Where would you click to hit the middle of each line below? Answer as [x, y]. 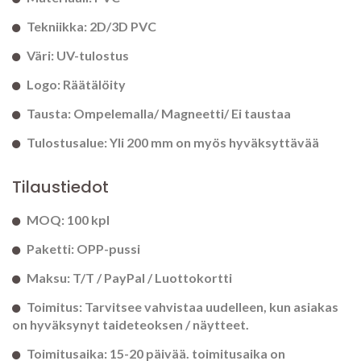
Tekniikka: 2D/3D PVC [91, 27]
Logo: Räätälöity [76, 85]
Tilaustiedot [60, 187]
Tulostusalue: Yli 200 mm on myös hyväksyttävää [173, 143]
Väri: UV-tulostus [78, 56]
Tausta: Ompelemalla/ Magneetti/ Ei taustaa [159, 114]
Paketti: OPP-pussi [83, 249]
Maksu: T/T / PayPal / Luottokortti [129, 278]
